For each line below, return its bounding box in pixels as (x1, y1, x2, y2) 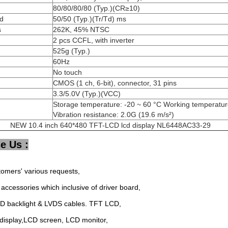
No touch (53, 68, 82, 76)
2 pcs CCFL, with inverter (53, 36, 134, 44)
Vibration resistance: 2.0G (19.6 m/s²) (53, 110, 174, 119)
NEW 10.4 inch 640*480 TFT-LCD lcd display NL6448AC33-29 (10, 121, 211, 129)
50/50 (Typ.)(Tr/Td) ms (53, 15, 126, 23)
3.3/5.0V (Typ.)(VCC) (53, 90, 121, 98)
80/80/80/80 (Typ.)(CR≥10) (53, 4, 140, 12)
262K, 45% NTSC (53, 25, 109, 34)
